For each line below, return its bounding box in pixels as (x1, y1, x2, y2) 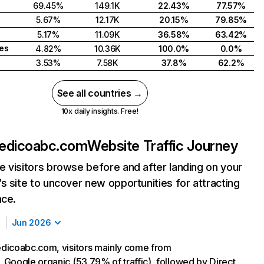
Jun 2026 (11, 217, 51, 227)
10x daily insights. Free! (61, 107, 138, 115)
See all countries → (57, 87, 143, 99)
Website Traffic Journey (87, 137, 238, 154)
